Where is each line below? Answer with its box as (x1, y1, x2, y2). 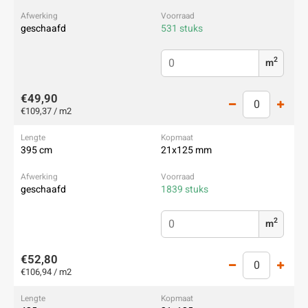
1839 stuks (161, 182, 208, 197)
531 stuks (161, 21, 203, 36)
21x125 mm (161, 143, 212, 157)
